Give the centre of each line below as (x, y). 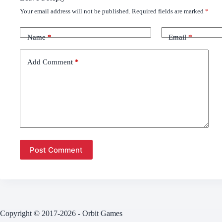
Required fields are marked (168, 11)
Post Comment (56, 150)
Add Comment (50, 62)
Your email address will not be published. (75, 11)
